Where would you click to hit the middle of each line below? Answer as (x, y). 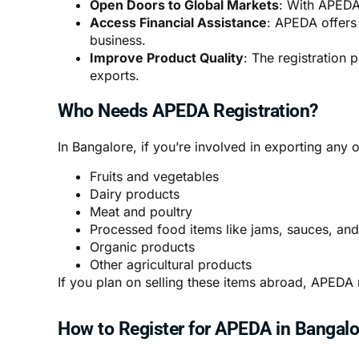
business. (118, 40)
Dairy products (135, 194)
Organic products (142, 246)
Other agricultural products (171, 264)
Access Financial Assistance (178, 23)
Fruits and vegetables (154, 176)
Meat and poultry (141, 211)
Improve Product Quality (167, 58)
